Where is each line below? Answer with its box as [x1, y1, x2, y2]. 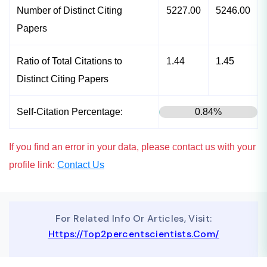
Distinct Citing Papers [17, 74, 108, 85]
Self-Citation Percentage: [17, 107, 123, 117]
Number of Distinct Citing [17, 5, 122, 16]
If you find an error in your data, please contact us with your [9, 142, 256, 153]
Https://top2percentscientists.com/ [48, 228, 219, 241]
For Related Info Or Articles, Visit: [55, 212, 212, 225]
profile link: [9, 160, 57, 170]
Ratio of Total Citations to [17, 56, 122, 67]
